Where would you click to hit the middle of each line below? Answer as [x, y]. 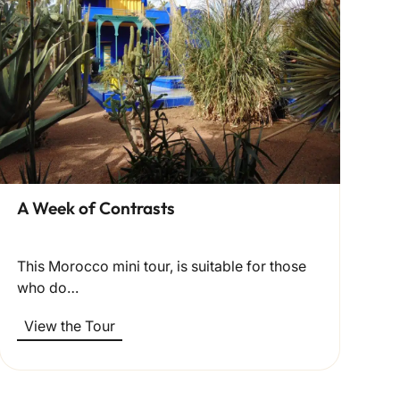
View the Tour [70, 326]
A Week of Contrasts [96, 208]
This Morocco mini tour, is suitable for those [162, 266]
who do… [48, 287]
